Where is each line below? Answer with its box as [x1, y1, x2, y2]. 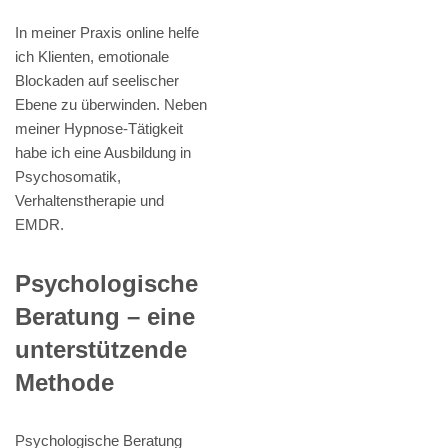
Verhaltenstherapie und [15, 191, 164, 209]
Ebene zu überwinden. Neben [15, 95, 207, 113]
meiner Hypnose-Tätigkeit [15, 119, 183, 137]
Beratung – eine [15, 302, 195, 330]
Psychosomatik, [15, 167, 121, 185]
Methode [15, 368, 114, 396]
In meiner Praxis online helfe [15, 23, 199, 41]
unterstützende [15, 335, 187, 363]
